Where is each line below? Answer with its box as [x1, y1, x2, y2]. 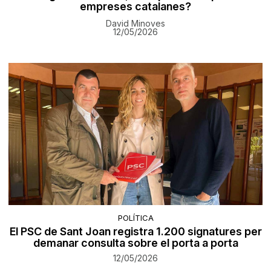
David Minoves [106, 18, 165, 29]
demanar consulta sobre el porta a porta [33, 236, 238, 249]
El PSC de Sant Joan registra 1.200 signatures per [9, 224, 262, 238]
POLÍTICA [117, 212, 154, 223]
